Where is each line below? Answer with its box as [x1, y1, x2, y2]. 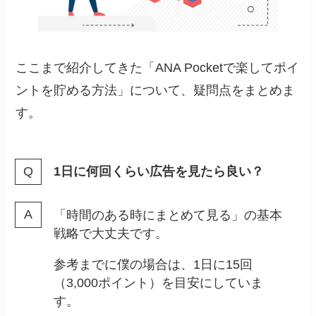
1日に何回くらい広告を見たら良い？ [54, 164, 265, 179]
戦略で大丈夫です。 [54, 226, 169, 241]
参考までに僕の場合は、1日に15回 [54, 257, 253, 272]
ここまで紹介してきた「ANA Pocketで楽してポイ [16, 61, 300, 75]
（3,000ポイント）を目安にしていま [54, 275, 264, 290]
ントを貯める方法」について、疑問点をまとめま [16, 83, 296, 98]
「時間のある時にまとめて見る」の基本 [54, 207, 283, 222]
